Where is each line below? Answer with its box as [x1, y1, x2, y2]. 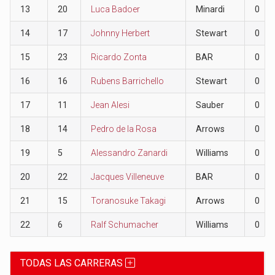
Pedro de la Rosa [90, 123, 157, 134]
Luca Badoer [90, 4, 140, 14]
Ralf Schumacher [90, 219, 158, 230]
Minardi [195, 4, 225, 14]
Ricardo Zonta [90, 52, 147, 62]
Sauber [195, 99, 224, 110]
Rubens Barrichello [90, 76, 164, 86]
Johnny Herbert [90, 28, 150, 38]
